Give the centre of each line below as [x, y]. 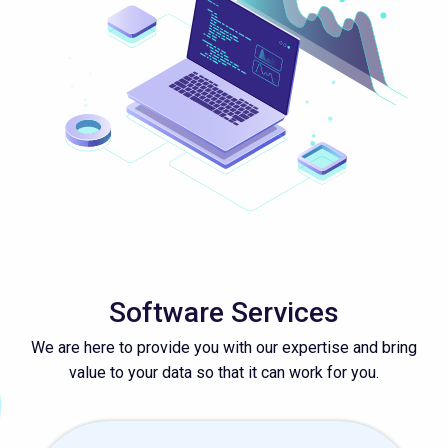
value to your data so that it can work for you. [224, 373]
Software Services [224, 313]
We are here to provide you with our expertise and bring [224, 348]
